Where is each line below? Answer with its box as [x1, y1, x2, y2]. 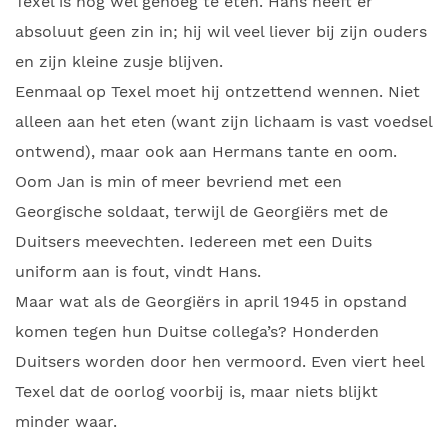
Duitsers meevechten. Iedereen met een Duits [15, 232, 372, 251]
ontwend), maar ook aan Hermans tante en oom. [15, 142, 397, 161]
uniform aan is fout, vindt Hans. [15, 262, 261, 281]
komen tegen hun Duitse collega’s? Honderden [15, 322, 379, 341]
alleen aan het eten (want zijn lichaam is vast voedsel [15, 112, 432, 131]
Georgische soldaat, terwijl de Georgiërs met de [15, 202, 388, 221]
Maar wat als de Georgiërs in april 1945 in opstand [15, 292, 407, 311]
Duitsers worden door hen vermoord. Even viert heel [15, 352, 424, 371]
